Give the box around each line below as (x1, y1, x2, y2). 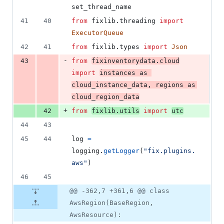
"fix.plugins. (143, 147, 195, 155)
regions (155, 81, 183, 89)
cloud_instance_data (71, 81, 147, 89)
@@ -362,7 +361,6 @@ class (69, 187, 169, 195)
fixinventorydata (91, 57, 155, 65)
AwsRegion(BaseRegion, (69, 199, 153, 207)
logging (71, 147, 99, 155)
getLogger (103, 147, 139, 155)
